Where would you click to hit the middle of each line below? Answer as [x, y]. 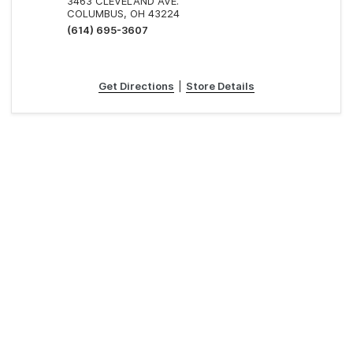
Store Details [220, 86]
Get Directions [136, 86]
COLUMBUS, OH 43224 [124, 13]
